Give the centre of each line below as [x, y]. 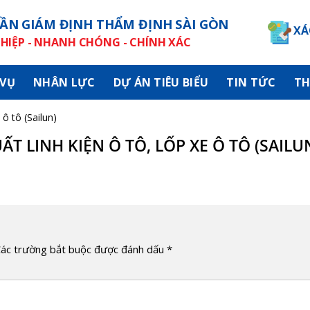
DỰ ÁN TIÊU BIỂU [161, 82]
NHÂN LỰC [64, 82]
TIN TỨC [251, 82]
